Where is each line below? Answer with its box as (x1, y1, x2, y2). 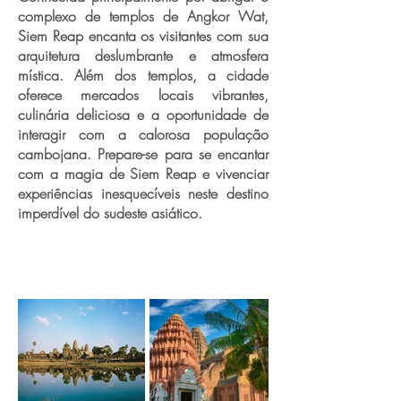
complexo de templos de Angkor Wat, (18, 6, 269, 26)
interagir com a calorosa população (18, 124, 269, 144)
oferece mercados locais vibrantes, (18, 85, 269, 105)
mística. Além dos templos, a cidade (18, 65, 269, 85)
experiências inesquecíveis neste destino (18, 183, 269, 203)
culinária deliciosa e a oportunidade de (18, 105, 269, 124)
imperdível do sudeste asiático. (18, 203, 202, 223)
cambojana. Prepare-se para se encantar (18, 144, 269, 164)
